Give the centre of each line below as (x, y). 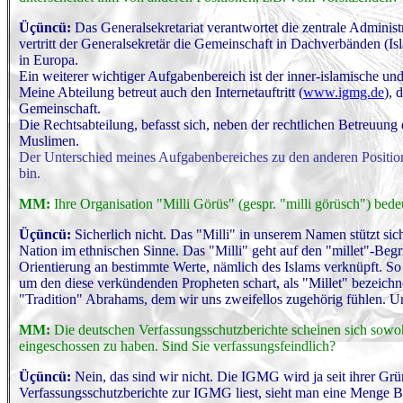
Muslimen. (49, 141)
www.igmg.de (344, 92)
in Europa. (49, 60)
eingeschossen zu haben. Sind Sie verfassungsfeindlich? (177, 346)
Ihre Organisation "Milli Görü (137, 204)
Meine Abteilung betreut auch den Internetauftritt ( (161, 92)
